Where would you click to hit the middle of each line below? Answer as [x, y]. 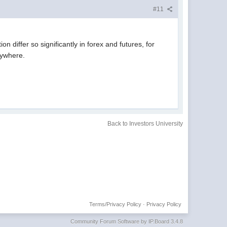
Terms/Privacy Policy [115, 204]
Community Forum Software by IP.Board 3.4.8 [126, 222]
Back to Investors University [145, 124]
